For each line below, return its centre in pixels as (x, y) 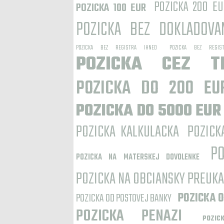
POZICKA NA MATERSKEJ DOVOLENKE (138, 157)
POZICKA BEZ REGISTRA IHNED (116, 48)
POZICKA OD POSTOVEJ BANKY (124, 198)
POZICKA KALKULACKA (128, 132)
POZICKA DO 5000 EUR (148, 111)
